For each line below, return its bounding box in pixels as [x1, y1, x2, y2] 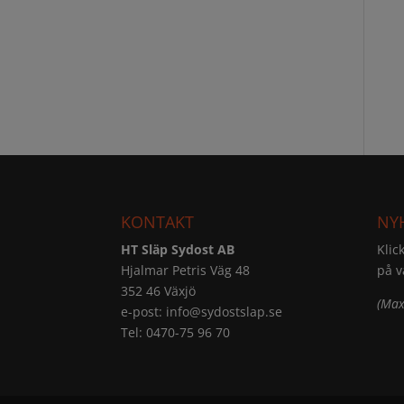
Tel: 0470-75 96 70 [121, 323, 231, 341]
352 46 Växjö [121, 281, 197, 299]
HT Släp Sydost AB [121, 240, 235, 258]
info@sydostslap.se [166, 302, 283, 320]
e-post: [121, 302, 167, 320]
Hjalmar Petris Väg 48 [121, 261, 251, 279]
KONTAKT [121, 210, 195, 233]
